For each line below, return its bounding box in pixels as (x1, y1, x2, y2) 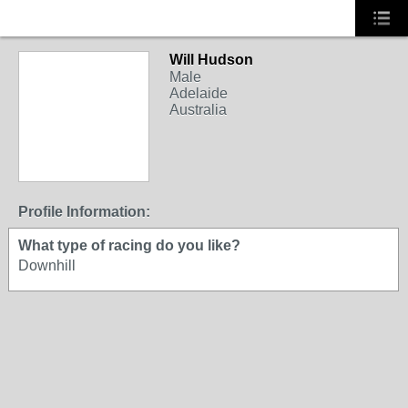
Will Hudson (169, 52, 253, 67)
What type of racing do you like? (18, 238, 240, 253)
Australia (169, 102, 227, 117)
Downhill (18, 258, 76, 273)
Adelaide (169, 86, 228, 101)
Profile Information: (18, 204, 150, 219)
